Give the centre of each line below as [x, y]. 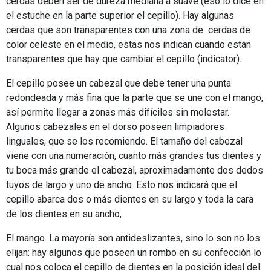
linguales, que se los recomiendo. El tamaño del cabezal [124, 142]
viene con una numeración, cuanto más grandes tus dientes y [134, 156]
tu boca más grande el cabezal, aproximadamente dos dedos [135, 171]
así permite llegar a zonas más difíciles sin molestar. [118, 113]
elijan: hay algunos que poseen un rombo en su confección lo [134, 253]
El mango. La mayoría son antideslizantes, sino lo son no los [133, 238]
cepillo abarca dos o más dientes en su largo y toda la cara [130, 200]
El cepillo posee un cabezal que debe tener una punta [119, 83]
